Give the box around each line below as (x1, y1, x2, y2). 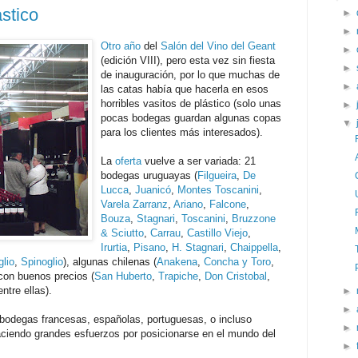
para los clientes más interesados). (101, 125, 263, 138)
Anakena (157, 255, 197, 268)
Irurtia (101, 241, 127, 253)
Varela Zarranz (101, 197, 168, 210)
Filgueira (197, 169, 237, 181)
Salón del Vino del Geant (161, 39, 276, 52)
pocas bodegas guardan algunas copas (101, 111, 281, 124)
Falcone (209, 197, 246, 210)
